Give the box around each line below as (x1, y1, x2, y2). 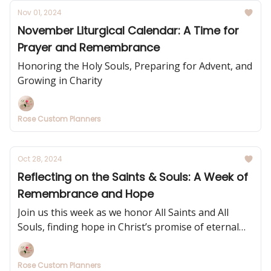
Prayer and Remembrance (18, 40, 160, 55)
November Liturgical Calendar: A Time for (18, 23, 239, 38)
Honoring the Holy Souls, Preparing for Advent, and (18, 59, 252, 73)
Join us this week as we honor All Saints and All (18, 206, 229, 219)
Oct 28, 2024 (18, 154, 62, 164)
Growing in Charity (18, 74, 102, 87)
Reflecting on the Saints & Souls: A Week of (18, 169, 248, 184)
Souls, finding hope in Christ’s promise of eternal (18, 220, 239, 233)
